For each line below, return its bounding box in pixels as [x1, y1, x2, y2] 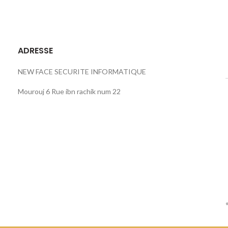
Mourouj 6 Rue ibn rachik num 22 [18, 87, 121, 96]
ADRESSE [18, 45, 53, 56]
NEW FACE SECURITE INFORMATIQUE [18, 67, 147, 76]
